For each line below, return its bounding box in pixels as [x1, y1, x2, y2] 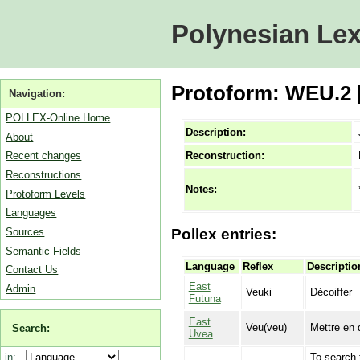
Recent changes [6, 149, 82, 162]
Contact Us [6, 264, 59, 276]
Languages [6, 207, 57, 219]
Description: [185, 126, 246, 139]
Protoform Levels [6, 187, 86, 200]
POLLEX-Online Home [6, 111, 111, 124]
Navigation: [9, 87, 66, 100]
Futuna [188, 292, 221, 305]
